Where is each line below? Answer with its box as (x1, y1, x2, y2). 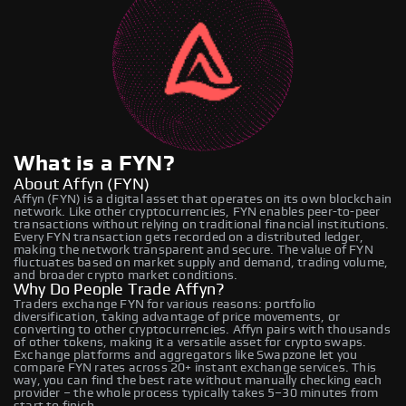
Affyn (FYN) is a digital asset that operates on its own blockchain (14, 192, 392, 206)
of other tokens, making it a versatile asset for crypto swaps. (14, 335, 367, 349)
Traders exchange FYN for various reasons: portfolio (14, 297, 316, 311)
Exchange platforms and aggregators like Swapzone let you (14, 348, 358, 362)
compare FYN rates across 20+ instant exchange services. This (14, 361, 377, 374)
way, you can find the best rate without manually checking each (14, 373, 382, 387)
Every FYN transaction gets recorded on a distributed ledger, (14, 230, 364, 244)
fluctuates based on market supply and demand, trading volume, (14, 256, 389, 269)
